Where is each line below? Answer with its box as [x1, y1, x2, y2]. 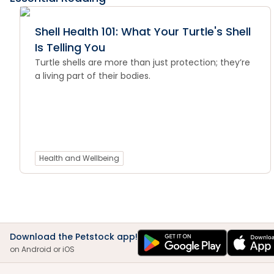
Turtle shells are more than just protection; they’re [35, 56, 251, 68]
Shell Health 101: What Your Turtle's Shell [35, 24, 251, 39]
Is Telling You [35, 40, 106, 55]
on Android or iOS [10, 244, 75, 254]
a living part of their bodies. [35, 70, 151, 82]
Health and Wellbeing [39, 153, 120, 163]
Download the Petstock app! [10, 231, 138, 243]
